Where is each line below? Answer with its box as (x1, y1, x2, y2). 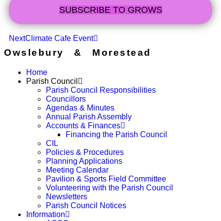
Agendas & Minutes (46, 104, 114, 112)
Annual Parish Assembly (46, 112, 132, 121)
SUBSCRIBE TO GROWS (59, 5, 162, 15)
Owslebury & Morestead (4, 47, 151, 58)
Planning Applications (46, 157, 122, 165)
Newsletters (46, 192, 87, 201)
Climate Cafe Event (25, 34, 93, 42)
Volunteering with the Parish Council (46, 184, 173, 192)
